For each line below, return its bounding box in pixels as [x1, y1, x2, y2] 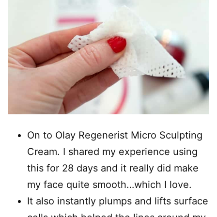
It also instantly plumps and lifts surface [27, 195, 208, 207]
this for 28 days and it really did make [27, 162, 199, 174]
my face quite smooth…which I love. [27, 179, 192, 190]
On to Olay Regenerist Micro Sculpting [27, 129, 202, 141]
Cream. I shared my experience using [27, 146, 198, 157]
